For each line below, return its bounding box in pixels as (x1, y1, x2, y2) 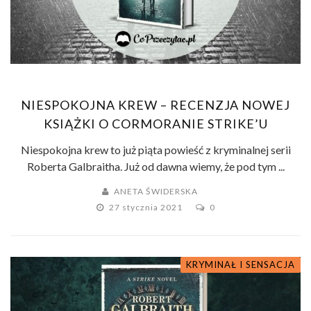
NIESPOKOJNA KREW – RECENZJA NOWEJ (21, 97, 290, 113)
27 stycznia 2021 (108, 202, 185, 213)
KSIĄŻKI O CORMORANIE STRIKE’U (43, 116, 268, 132)
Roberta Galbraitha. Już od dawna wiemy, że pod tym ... (26, 160, 285, 174)
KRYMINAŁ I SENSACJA (186, 259, 295, 271)
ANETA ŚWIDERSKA (114, 186, 198, 197)
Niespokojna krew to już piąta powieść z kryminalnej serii (20, 143, 291, 157)
